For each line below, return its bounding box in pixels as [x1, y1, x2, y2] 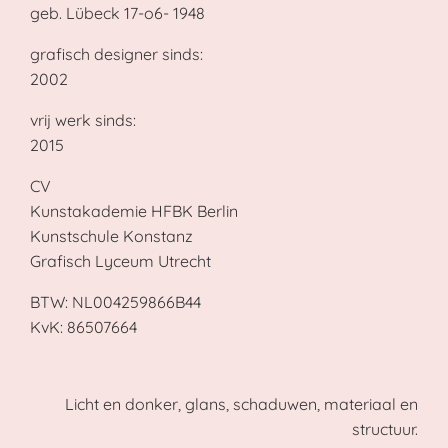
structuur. [352, 419, 419, 440]
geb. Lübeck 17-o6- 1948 [29, 3, 205, 24]
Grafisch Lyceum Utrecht [29, 251, 211, 272]
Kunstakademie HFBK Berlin [29, 201, 238, 222]
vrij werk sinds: [29, 110, 136, 131]
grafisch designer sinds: [29, 44, 203, 65]
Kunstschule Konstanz [29, 226, 193, 247]
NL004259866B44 [71, 292, 201, 313]
